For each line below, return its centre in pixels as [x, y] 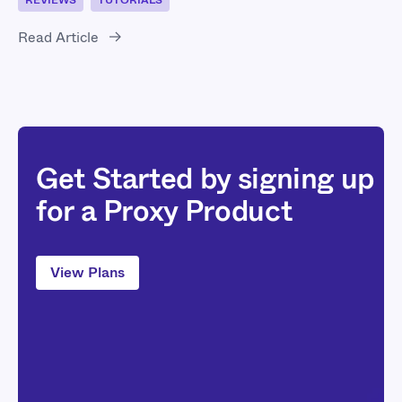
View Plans [87, 273]
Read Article [58, 37]
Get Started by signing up [205, 179]
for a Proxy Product [164, 211]
